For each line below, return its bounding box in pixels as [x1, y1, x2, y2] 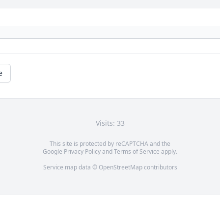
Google [43, 147, 64, 156]
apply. [160, 147, 177, 156]
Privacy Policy [64, 147, 101, 156]
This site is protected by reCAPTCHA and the [50, 139, 170, 148]
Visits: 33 [95, 118, 125, 128]
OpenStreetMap [98, 163, 142, 172]
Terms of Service [114, 147, 160, 156]
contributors [142, 163, 177, 172]
